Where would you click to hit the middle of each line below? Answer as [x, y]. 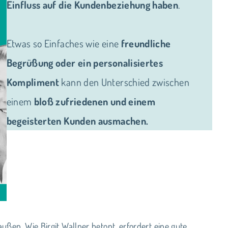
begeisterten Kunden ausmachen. [77, 121]
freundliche [146, 44]
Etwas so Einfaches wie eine [64, 44]
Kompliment [33, 82]
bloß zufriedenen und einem [95, 102]
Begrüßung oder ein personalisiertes [85, 63]
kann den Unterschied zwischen [124, 82]
